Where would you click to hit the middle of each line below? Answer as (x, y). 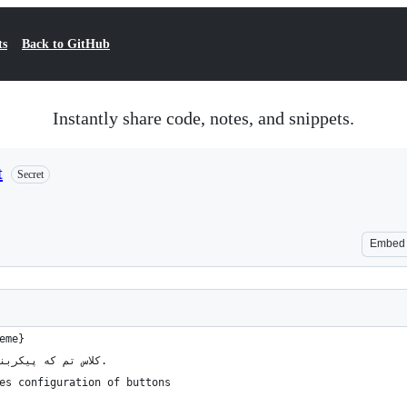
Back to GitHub (66, 44)
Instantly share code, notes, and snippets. (203, 118)
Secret (30, 175)
